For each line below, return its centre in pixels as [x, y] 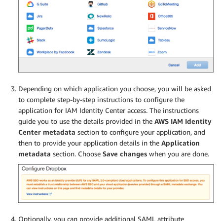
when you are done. [178, 153]
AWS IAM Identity [183, 121]
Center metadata [47, 132]
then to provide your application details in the [90, 143]
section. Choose [77, 153]
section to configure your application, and [140, 132]
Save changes [125, 153]
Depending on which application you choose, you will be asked [115, 88]
